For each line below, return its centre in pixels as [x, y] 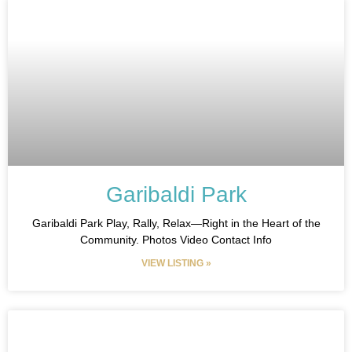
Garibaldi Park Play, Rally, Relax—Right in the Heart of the [176, 223]
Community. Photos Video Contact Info [176, 240]
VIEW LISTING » [176, 263]
